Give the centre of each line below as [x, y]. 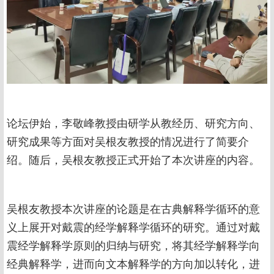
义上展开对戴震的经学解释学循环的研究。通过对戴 [133, 228]
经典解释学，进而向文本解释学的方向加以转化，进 [133, 265]
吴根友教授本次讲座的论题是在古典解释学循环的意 [133, 209]
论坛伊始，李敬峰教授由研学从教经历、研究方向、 [133, 124]
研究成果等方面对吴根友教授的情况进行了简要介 [128, 142]
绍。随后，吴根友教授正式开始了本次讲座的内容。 [133, 161]
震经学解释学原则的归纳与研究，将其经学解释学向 [133, 246]
